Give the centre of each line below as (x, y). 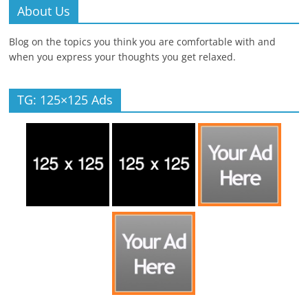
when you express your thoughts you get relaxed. (124, 57)
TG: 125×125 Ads (65, 100)
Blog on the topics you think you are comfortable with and (143, 42)
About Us (44, 11)
